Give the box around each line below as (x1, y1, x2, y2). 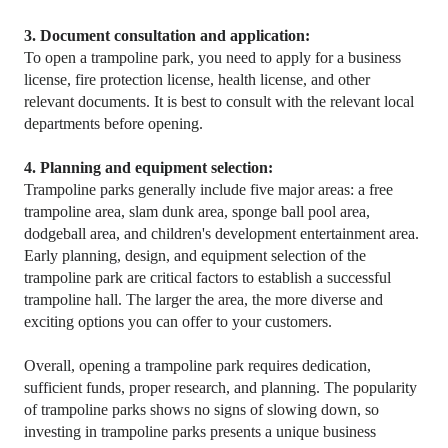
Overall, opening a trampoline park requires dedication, (24, 357, 372, 375)
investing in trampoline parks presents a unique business (24, 423, 377, 441)
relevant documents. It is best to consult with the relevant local (24, 93, 415, 111)
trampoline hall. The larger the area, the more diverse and (24, 291, 384, 309)
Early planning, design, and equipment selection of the (24, 247, 367, 265)
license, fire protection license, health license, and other (24, 71, 371, 89)
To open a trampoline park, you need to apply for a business (24, 49, 402, 67)
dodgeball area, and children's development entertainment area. (24, 225, 420, 243)
